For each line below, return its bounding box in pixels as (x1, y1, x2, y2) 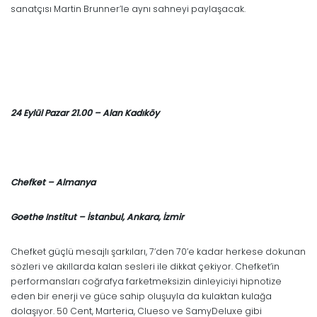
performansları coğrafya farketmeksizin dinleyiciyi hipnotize (11, 275, 282, 287)
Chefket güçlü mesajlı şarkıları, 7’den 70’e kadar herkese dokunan (11, 245, 306, 258)
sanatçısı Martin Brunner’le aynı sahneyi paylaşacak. (11, 2, 246, 15)
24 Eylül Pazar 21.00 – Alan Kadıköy (11, 106, 159, 119)
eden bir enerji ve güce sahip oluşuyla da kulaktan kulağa (11, 289, 272, 302)
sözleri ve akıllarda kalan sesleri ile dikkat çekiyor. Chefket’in (11, 260, 279, 272)
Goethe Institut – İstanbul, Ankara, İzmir (11, 210, 184, 223)
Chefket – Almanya (11, 175, 96, 188)
